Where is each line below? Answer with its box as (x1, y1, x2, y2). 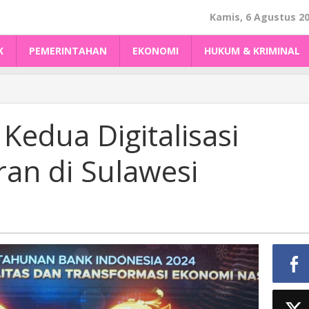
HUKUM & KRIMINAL (204, 44, 300, 57)
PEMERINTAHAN (29, 44, 107, 57)
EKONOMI (132, 44, 179, 57)
